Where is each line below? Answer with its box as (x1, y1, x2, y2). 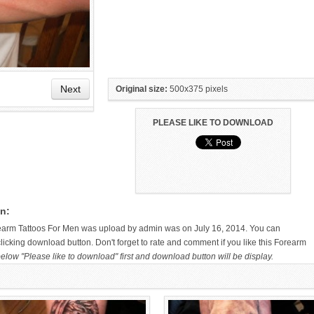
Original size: (116, 84, 168, 94)
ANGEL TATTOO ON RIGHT (19, 181, 127, 193)
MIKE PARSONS (212, 191, 271, 203)
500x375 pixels (168, 84, 228, 94)
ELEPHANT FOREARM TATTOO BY (175, 181, 307, 193)
